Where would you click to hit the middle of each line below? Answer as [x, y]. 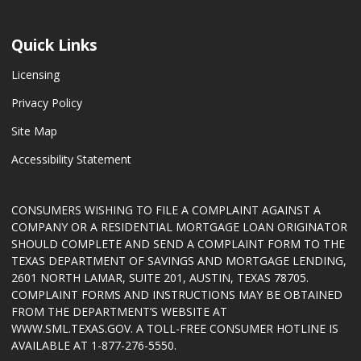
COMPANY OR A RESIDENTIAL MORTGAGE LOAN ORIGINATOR [179, 227]
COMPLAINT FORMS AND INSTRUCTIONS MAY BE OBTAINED [177, 295]
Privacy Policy [47, 103]
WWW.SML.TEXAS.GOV [71, 328]
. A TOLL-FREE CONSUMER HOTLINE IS [234, 328]
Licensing [35, 75]
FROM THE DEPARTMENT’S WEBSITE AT [119, 311]
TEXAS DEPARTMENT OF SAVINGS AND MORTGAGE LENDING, [179, 261]
